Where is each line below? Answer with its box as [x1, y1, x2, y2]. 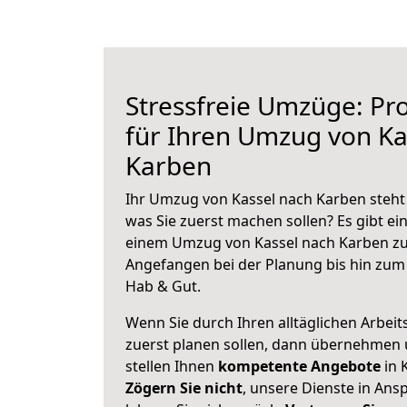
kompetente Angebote [218, 356, 381, 376]
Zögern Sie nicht [125, 378, 243, 398]
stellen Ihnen [125, 356, 218, 376]
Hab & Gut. [125, 276, 201, 296]
